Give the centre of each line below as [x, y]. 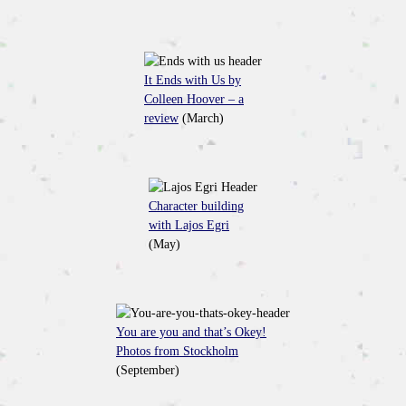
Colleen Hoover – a [194, 99]
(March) [201, 118]
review [161, 118]
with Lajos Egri [189, 225]
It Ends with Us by [193, 80]
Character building [196, 206]
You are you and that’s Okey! [191, 332]
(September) [148, 370]
